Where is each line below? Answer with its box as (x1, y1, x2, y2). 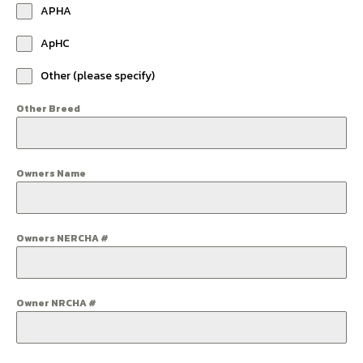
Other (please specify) (41, 67, 155, 84)
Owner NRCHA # (16, 296, 96, 310)
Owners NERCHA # (16, 231, 109, 246)
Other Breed (16, 101, 80, 116)
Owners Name (16, 166, 86, 181)
